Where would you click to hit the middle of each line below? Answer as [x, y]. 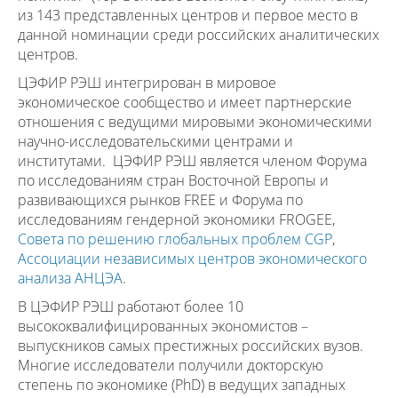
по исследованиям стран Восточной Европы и [173, 180]
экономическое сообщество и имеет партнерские [185, 102]
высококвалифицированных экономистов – [163, 326]
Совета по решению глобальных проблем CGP [175, 239]
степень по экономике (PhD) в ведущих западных [182, 385]
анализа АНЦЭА [70, 278]
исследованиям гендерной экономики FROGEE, [176, 219]
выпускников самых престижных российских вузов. [191, 346]
